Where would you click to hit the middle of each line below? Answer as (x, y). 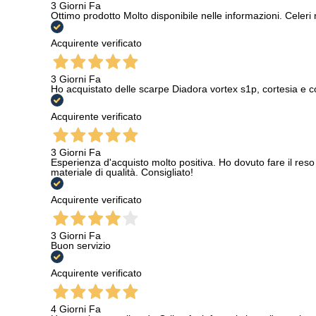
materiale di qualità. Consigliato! (122, 172)
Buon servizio (81, 245)
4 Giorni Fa (76, 309)
